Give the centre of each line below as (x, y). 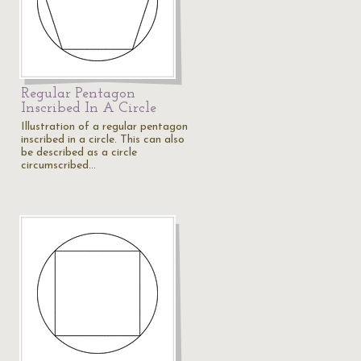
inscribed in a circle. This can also (103, 140)
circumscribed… (58, 166)
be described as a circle (79, 153)
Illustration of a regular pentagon (104, 127)
